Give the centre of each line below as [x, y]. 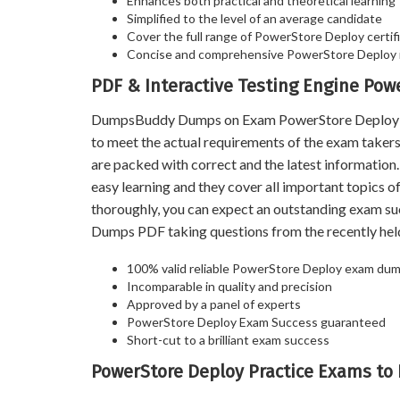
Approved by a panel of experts [214, 304]
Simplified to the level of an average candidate [254, 18]
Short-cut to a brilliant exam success [228, 340]
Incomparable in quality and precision [229, 286]
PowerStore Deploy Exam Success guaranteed [256, 322]
